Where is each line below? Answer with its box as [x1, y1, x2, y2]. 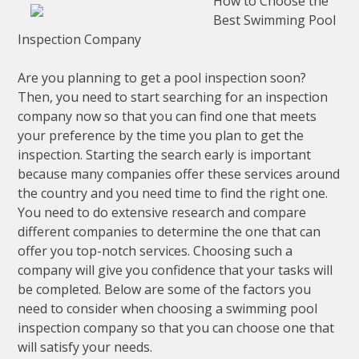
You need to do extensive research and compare [18, 204, 307, 222]
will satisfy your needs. [18, 338, 153, 357]
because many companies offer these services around [18, 165, 341, 184]
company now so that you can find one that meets [18, 107, 317, 126]
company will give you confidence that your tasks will [18, 261, 333, 280]
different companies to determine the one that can [18, 223, 321, 241]
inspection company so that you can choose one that [18, 319, 335, 337]
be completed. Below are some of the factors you [18, 280, 312, 299]
